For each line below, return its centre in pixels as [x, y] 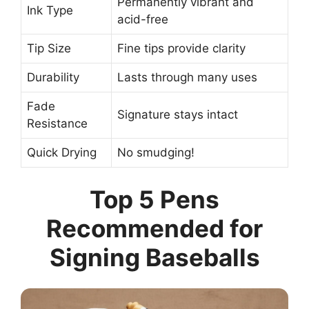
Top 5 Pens [154, 200]
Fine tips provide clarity [181, 48]
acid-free [143, 19]
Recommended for [154, 229]
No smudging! [156, 152]
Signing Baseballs [154, 258]
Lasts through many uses [187, 77]
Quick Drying [62, 152]
